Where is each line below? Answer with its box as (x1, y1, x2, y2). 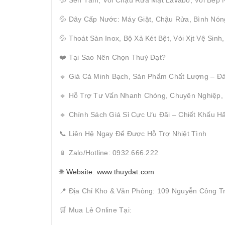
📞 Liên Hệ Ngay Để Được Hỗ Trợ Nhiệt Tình (59, 129, 206, 138)
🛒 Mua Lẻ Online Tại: (59, 205, 132, 214)
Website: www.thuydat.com (66, 167, 155, 176)
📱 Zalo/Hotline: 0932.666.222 (59, 148, 158, 157)
